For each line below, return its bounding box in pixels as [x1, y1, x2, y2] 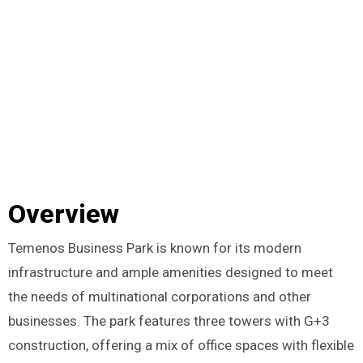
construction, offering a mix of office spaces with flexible [7, 337, 354, 354]
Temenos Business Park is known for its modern [7, 240, 301, 257]
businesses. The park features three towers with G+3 [7, 313, 330, 330]
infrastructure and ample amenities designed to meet [7, 264, 333, 281]
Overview [7, 198, 119, 229]
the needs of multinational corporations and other [7, 288, 311, 305]
